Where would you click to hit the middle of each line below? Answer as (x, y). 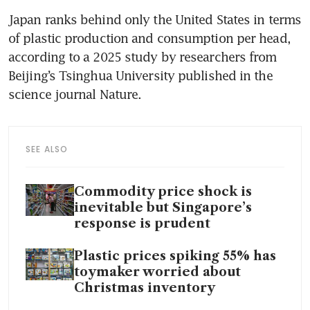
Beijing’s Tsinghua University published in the (140, 75)
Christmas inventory (145, 288)
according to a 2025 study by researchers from (143, 56)
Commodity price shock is (163, 191)
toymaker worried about (157, 272)
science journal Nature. (75, 94)
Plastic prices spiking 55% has (175, 256)
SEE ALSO (47, 149)
